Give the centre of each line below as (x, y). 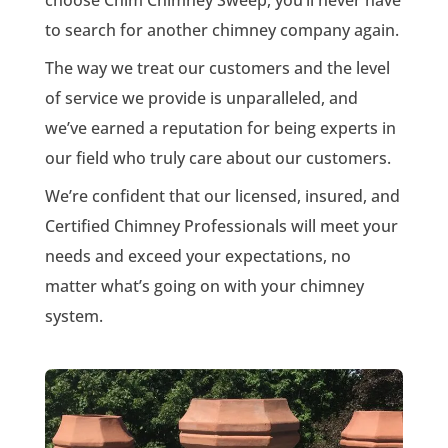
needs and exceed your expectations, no (197, 255)
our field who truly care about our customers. (217, 157)
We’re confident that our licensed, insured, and (222, 195)
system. (73, 315)
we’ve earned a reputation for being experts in (220, 127)
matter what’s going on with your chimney (204, 285)
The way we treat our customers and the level (217, 67)
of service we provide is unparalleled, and (201, 97)
